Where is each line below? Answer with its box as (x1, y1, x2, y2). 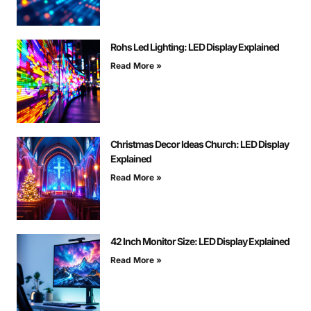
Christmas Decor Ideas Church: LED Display (110, 138, 289, 151)
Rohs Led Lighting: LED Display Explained (110, 41, 279, 53)
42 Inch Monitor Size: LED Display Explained (110, 235, 289, 248)
